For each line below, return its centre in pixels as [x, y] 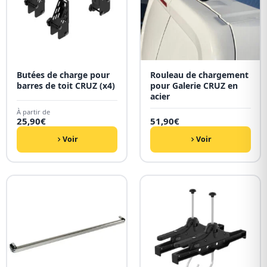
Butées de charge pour [63, 74]
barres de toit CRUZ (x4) [66, 85]
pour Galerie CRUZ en [194, 85]
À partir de [33, 111]
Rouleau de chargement [199, 74]
